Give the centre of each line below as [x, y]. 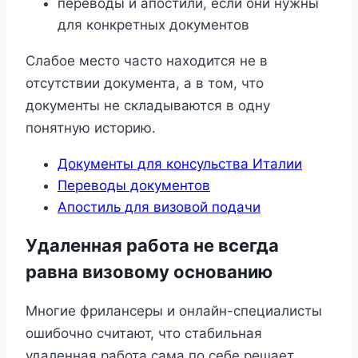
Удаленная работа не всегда [152, 245]
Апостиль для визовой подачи [159, 207]
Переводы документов [134, 185]
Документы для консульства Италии [180, 163]
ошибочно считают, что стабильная [144, 334]
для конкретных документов [153, 24]
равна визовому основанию [149, 271]
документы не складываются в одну [148, 105]
